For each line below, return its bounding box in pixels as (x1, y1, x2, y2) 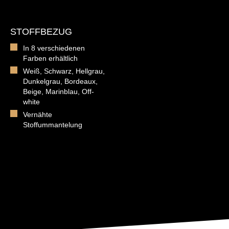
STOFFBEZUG (10, 26, 72, 37)
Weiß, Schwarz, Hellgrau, (23, 66, 105, 75)
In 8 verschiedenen (23, 43, 85, 52)
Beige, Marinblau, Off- (23, 87, 94, 96)
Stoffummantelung (23, 120, 82, 129)
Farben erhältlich (23, 54, 78, 62)
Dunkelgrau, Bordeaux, (23, 77, 98, 85)
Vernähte (23, 110, 52, 119)
